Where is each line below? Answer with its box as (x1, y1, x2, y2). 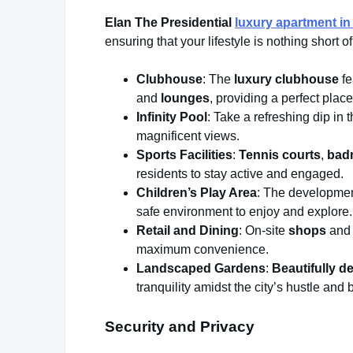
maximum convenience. (136, 243, 269, 257)
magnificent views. (136, 129, 240, 143)
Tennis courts (239, 148, 321, 162)
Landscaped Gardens (136, 262, 266, 276)
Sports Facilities (136, 148, 232, 162)
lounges (161, 91, 210, 106)
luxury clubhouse (234, 72, 339, 87)
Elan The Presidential (105, 16, 235, 30)
